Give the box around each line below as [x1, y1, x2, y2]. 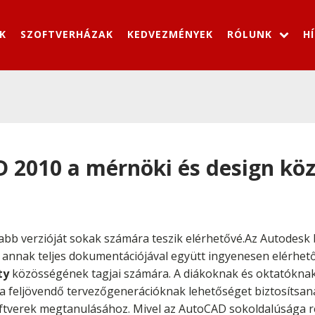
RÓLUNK [227, 27, 272, 41]
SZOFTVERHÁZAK [20, 27, 113, 41]
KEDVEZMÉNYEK [127, 27, 213, 41]
